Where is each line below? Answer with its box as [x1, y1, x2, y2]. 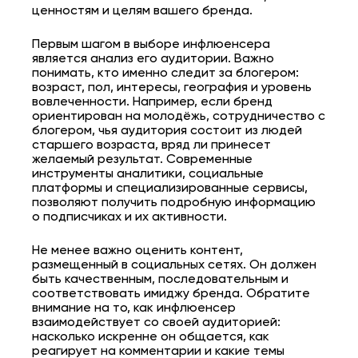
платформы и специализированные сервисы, [32, 182, 308, 196]
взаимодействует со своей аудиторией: [32, 316, 280, 330]
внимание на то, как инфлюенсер [32, 302, 236, 316]
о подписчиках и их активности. [32, 211, 227, 225]
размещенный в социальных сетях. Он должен [32, 259, 316, 272]
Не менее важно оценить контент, [32, 245, 243, 258]
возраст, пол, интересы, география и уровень [32, 82, 312, 95]
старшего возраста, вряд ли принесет [32, 139, 271, 153]
